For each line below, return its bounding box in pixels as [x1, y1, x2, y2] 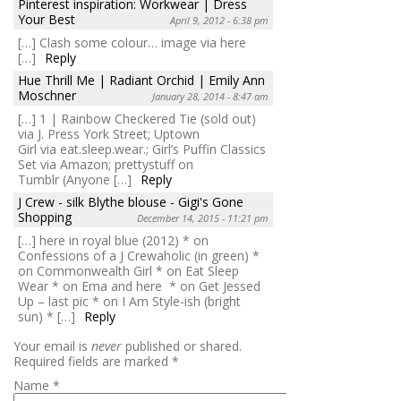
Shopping [18, 208, 72, 226]
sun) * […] [18, 307, 75, 325]
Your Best [18, 10, 75, 28]
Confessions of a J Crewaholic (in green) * [18, 246, 260, 264]
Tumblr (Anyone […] [18, 170, 132, 188]
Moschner [18, 86, 76, 104]
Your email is [13, 337, 91, 354]
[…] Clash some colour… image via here [18, 33, 246, 51]
